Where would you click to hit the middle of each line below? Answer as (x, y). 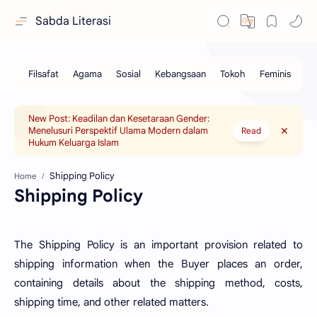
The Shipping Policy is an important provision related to (158, 245)
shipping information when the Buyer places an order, (158, 264)
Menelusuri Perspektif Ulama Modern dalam (118, 131)
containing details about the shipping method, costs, (158, 283)
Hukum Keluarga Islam (74, 143)
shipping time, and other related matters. (111, 302)
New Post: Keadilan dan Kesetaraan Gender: (119, 119)
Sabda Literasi (73, 21)
